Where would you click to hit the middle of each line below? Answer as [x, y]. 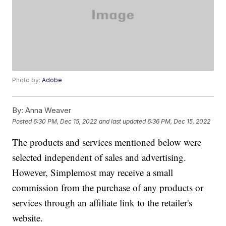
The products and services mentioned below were [107, 142]
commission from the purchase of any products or [108, 188]
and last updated [123, 121]
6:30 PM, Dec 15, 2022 [65, 121]
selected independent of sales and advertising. [99, 157]
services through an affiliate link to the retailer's [102, 203]
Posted [23, 121]
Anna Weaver [47, 110]
